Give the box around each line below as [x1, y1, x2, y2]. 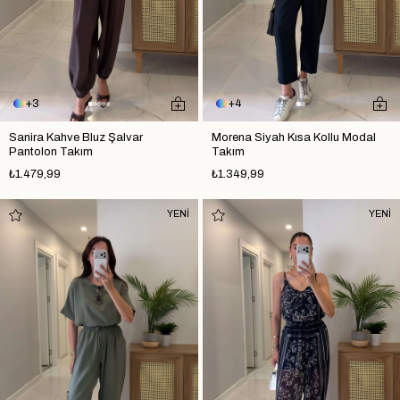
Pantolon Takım [9, 146, 93, 158]
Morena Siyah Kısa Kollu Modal [211, 131, 376, 144]
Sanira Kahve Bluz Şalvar [9, 131, 143, 144]
